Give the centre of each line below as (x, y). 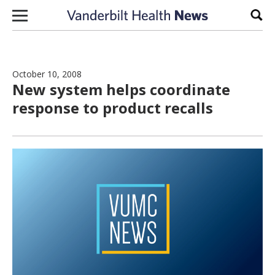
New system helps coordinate (121, 89)
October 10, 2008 (47, 74)
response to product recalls (113, 108)
